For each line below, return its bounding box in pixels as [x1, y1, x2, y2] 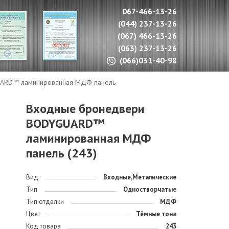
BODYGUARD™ [26, 116, 105, 131]
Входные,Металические [103, 173, 176, 181]
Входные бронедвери [26, 101, 145, 117]
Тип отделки [26, 197, 64, 206]
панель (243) [26, 145, 97, 161]
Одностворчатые [123, 185, 176, 194]
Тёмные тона [135, 210, 176, 218]
